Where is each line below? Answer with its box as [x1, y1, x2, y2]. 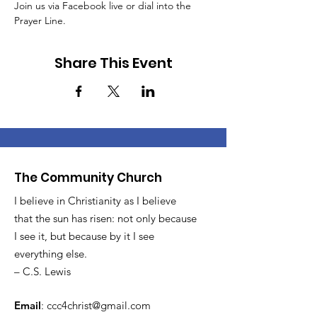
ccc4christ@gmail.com [47, 299, 151, 312]
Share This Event [54, 53, 173, 73]
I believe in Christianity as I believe [14, 194, 176, 207]
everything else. [14, 247, 87, 260]
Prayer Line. [14, 14, 66, 27]
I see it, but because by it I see [14, 229, 154, 243]
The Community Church [14, 169, 162, 186]
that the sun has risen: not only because [14, 212, 197, 225]
